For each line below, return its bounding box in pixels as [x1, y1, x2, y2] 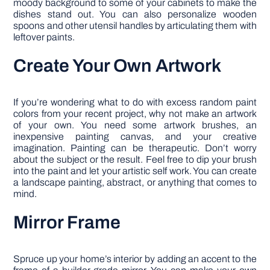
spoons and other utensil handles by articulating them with [13, 20, 257, 31]
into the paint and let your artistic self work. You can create [13, 165, 257, 176]
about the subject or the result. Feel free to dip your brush [13, 154, 257, 165]
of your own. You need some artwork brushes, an [13, 119, 257, 130]
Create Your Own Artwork [13, 55, 222, 75]
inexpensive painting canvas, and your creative [13, 131, 257, 142]
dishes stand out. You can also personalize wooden [13, 8, 257, 19]
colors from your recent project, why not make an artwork [13, 108, 257, 119]
